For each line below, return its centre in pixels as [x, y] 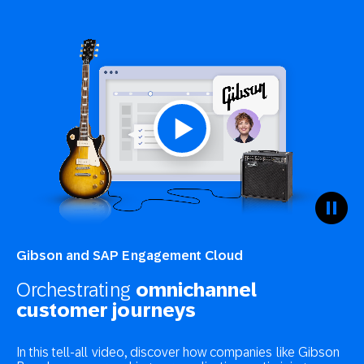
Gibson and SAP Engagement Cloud [130, 256]
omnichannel [196, 290]
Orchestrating [76, 290]
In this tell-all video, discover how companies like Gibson [178, 352]
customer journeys [106, 310]
